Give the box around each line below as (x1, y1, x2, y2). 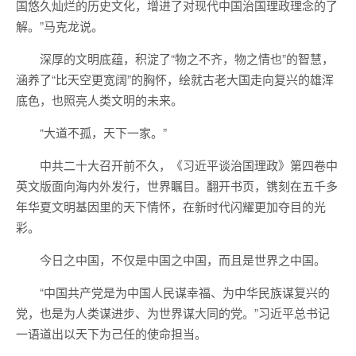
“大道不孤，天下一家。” (40, 124, 167, 141)
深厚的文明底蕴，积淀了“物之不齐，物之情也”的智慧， (40, 50, 334, 67)
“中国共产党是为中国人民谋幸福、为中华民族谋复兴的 (40, 284, 330, 300)
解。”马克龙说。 (16, 17, 103, 34)
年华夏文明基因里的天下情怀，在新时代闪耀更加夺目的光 (16, 198, 326, 215)
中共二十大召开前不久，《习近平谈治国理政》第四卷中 (40, 157, 338, 173)
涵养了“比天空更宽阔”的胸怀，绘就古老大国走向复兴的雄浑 (16, 71, 334, 87)
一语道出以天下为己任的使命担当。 (16, 325, 207, 342)
